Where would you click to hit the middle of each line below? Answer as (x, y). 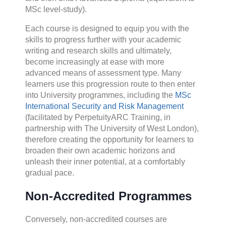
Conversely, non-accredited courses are (96, 219)
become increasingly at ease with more (95, 62)
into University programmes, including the (99, 95)
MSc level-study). (56, 10)
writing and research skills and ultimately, (98, 51)
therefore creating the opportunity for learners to (109, 140)
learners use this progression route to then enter (110, 84)
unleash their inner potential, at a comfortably (105, 162)
